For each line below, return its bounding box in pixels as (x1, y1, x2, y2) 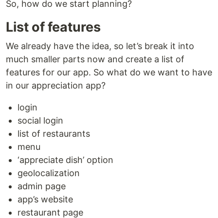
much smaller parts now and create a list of (6, 54, 184, 64)
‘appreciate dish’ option (18, 155, 113, 165)
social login (18, 115, 63, 126)
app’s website (18, 194, 73, 204)
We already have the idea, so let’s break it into (6, 41, 194, 51)
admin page (18, 181, 66, 191)
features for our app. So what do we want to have (6, 67, 212, 77)
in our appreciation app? (6, 80, 106, 91)
